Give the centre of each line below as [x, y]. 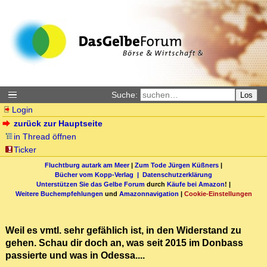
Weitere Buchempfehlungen [59, 193]
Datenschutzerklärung [177, 174]
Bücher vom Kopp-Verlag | [99, 174]
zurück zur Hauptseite [58, 123]
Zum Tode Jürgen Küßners [177, 165]
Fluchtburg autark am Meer [87, 165]
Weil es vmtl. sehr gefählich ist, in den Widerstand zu [123, 230]
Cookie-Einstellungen [218, 193]
